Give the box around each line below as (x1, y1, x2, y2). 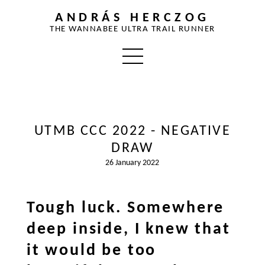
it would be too (26, 242, 157, 259)
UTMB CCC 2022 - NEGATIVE (34, 124, 231, 138)
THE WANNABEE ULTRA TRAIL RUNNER (50, 25, 215, 34)
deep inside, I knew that (26, 221, 231, 238)
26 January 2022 (105, 159, 160, 167)
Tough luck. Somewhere (26, 199, 225, 216)
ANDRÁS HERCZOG (55, 12, 210, 24)
